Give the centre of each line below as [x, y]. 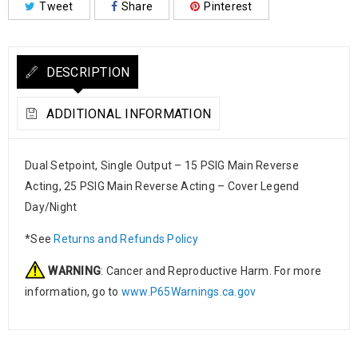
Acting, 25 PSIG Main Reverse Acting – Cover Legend [162, 187]
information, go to [73, 292]
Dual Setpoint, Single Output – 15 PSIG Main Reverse [162, 166]
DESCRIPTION [86, 73]
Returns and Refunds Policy [126, 239]
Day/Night [51, 207]
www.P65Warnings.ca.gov [189, 292]
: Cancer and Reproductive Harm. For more [211, 271]
